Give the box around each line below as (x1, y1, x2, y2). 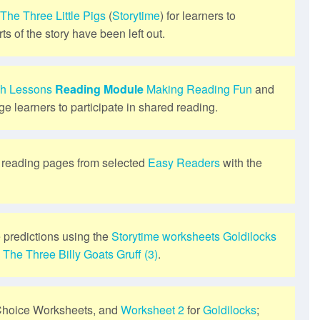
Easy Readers (148, 154, 220, 171)
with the (220, 154, 262, 171)
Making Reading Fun (146, 80, 252, 97)
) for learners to (160, 6, 236, 24)
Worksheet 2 (121, 301, 184, 318)
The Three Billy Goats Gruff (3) (3, 245, 158, 262)
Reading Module (55, 80, 144, 97)
